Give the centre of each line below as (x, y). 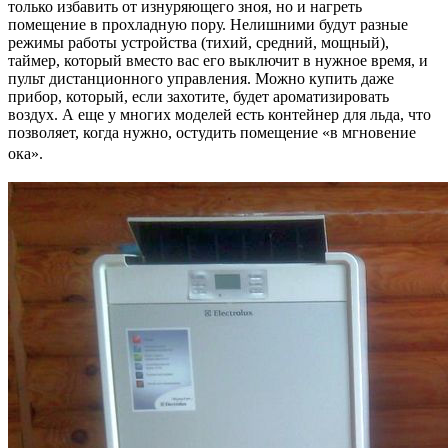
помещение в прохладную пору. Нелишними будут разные (208, 24)
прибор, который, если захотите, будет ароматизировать (198, 96)
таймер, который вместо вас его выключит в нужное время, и (218, 60)
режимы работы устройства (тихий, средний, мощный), (198, 42)
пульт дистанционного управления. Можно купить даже (201, 78)
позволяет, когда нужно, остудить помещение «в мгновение (212, 132)
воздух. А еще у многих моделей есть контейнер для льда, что (219, 114)
